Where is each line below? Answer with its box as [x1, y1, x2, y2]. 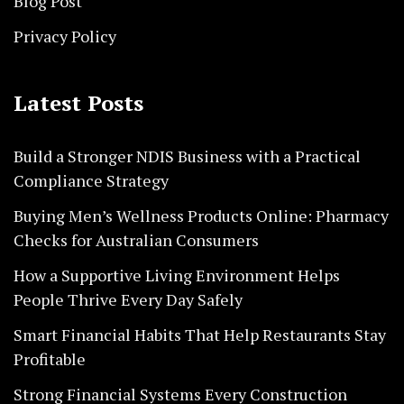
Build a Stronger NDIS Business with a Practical [14, 144, 361, 167]
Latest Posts [14, 87, 143, 117]
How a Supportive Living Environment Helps [14, 263, 340, 286]
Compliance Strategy [14, 169, 169, 191]
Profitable [14, 347, 86, 370]
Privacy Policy [14, 24, 116, 47]
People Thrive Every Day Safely [14, 288, 243, 310]
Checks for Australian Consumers [14, 228, 259, 251]
